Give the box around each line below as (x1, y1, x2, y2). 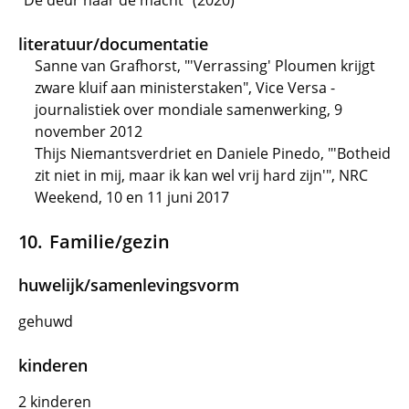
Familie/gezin (49, 228, 171, 254)
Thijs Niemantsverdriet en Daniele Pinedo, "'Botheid (35, 143, 391, 163)
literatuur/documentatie (18, 33, 208, 55)
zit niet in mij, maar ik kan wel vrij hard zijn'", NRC (35, 165, 368, 185)
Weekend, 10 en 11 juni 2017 (35, 187, 229, 207)
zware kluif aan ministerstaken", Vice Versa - (35, 78, 335, 98)
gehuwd (18, 311, 73, 331)
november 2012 (35, 121, 142, 142)
